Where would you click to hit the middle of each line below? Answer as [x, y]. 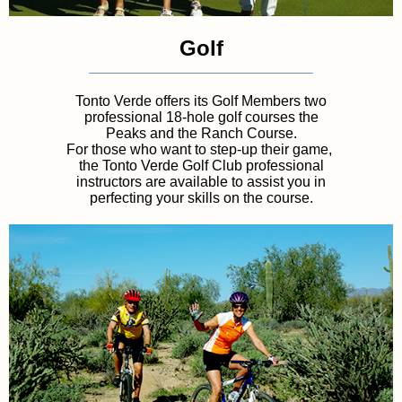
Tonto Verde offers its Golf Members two [201, 100]
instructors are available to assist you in [201, 181]
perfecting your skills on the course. [201, 197]
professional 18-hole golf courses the [201, 117]
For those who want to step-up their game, [201, 149]
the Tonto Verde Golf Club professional [201, 165]
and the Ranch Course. [225, 133]
